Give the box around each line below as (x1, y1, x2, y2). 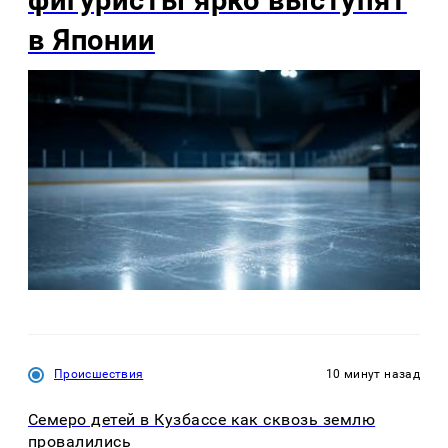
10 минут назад (325, 367, 420, 382)
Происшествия (54, 367, 144, 382)
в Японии (28, 23, 155, 58)
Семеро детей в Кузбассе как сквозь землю (28, 409, 376, 429)
